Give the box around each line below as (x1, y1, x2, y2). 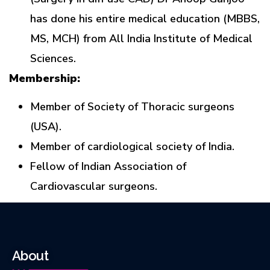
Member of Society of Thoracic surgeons (30, 99, 234, 115)
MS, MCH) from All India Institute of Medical (30, 31, 253, 46)
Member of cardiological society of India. (30, 139, 234, 154)
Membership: (9, 71, 80, 86)
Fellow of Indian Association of (30, 159, 186, 174)
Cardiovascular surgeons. (30, 179, 157, 194)
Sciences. (30, 51, 76, 66)
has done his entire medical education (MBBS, (30, 11, 260, 26)
